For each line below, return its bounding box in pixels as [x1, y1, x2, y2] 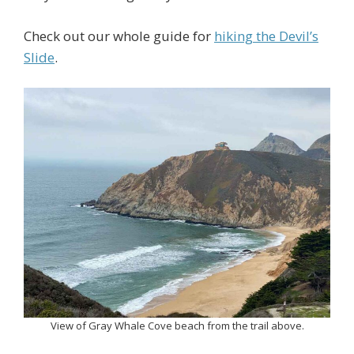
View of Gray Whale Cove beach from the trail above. [50, 318, 304, 333]
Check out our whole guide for [24, 26, 214, 45]
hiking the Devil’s [214, 26, 318, 45]
